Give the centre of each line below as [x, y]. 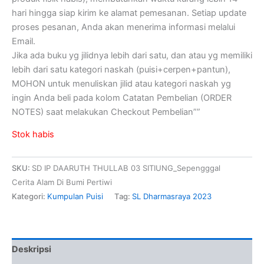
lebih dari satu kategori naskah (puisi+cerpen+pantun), [121, 69]
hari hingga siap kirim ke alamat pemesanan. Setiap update [129, 13]
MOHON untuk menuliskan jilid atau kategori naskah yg [121, 83]
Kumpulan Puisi [75, 197]
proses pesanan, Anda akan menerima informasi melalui [123, 27]
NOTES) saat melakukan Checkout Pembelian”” [106, 112]
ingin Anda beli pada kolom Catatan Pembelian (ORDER [122, 98]
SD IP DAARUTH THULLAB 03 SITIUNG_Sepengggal [126, 168]
